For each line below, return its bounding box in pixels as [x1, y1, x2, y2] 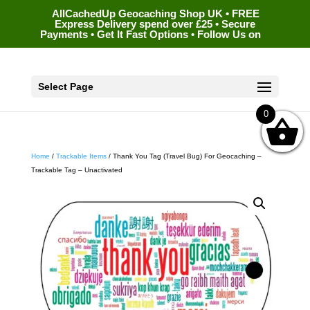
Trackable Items [55, 152, 107, 160]
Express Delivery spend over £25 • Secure [54, 18, 255, 30]
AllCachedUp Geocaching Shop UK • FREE [51, 8, 259, 20]
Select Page [37, 80, 93, 92]
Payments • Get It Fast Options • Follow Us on [39, 28, 261, 41]
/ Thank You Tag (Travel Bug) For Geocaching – [106, 152, 262, 160]
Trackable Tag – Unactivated [30, 166, 122, 174]
